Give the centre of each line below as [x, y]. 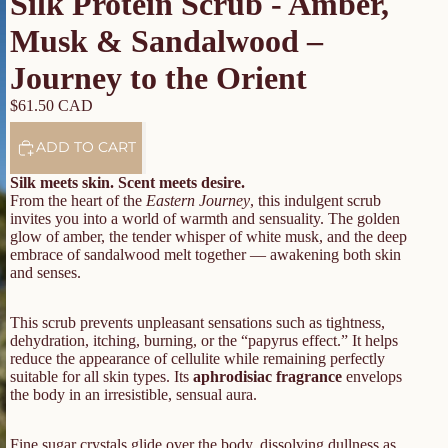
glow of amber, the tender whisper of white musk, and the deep [208, 236]
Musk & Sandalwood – [166, 41]
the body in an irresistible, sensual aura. [133, 394]
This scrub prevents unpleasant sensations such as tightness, [197, 322]
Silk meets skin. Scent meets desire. [127, 182]
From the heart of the [78, 200]
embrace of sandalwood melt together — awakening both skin [205, 254]
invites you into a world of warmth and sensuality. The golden [205, 218]
